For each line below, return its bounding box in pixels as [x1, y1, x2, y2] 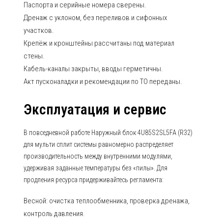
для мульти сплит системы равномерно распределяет [24, 140, 173, 148]
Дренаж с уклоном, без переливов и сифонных [24, 13, 167, 22]
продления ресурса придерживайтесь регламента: [24, 176, 164, 184]
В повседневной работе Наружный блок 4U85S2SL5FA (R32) [24, 129, 192, 137]
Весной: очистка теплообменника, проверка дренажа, [24, 196, 190, 205]
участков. [24, 26, 54, 35]
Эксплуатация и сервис [24, 101, 166, 118]
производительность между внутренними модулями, [24, 152, 172, 160]
